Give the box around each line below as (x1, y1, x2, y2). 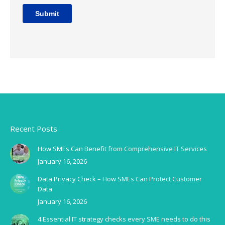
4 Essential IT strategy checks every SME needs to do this (38, 214, 210, 223)
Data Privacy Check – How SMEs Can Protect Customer (38, 174, 202, 183)
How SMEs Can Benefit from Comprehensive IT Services (38, 144, 207, 153)
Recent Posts (10, 123, 57, 134)
